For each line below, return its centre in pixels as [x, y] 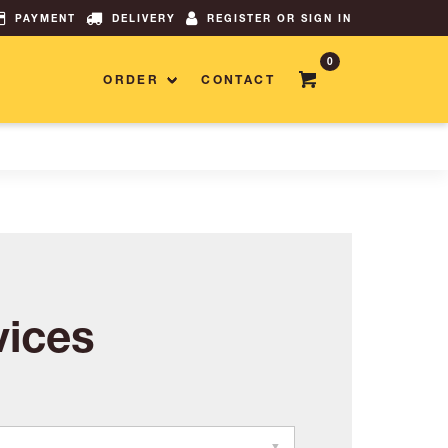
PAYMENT [45, 17]
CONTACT [238, 79]
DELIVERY [144, 17]
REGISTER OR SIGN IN [279, 17]
